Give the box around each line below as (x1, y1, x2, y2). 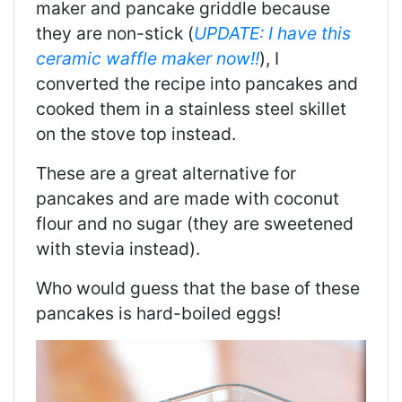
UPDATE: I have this (194, 22, 351, 45)
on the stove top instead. (36, 123, 236, 145)
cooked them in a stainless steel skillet (36, 98, 346, 120)
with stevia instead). (36, 238, 200, 260)
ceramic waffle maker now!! (36, 48, 259, 70)
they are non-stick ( (36, 22, 194, 45)
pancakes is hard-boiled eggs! (36, 302, 281, 325)
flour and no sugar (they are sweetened (36, 213, 354, 235)
